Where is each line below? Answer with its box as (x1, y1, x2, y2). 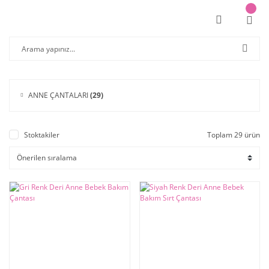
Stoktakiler (24, 130, 59, 140)
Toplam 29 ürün (207, 130, 260, 140)
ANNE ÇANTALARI (28, 90, 90, 100)
